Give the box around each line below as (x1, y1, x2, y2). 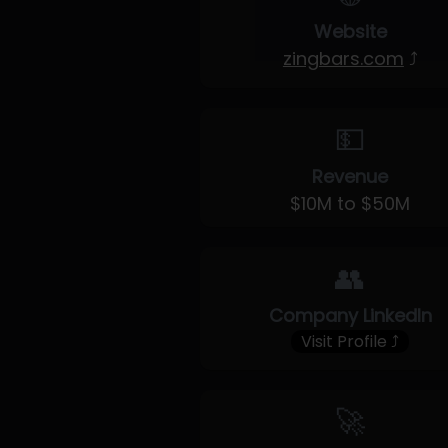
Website (313, 19, 387, 44)
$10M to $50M (290, 191, 411, 216)
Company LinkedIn (268, 303, 432, 328)
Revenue (312, 164, 389, 189)
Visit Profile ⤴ (301, 330, 400, 353)
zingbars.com (282, 46, 404, 71)
